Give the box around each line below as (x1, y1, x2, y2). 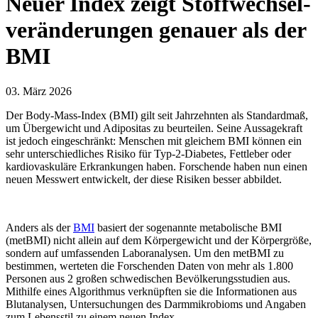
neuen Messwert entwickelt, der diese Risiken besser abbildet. (6, 172, 282, 185)
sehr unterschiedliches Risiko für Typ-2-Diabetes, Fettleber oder (6, 147, 291, 160)
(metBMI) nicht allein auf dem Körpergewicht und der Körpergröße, (6, 234, 312, 246)
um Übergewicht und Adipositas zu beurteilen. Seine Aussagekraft (6, 121, 302, 134)
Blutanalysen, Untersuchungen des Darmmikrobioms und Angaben (6, 297, 306, 310)
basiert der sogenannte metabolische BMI (94, 221, 282, 234)
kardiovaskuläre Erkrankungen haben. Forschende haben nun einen (6, 160, 307, 172)
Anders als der (6, 221, 73, 234)
